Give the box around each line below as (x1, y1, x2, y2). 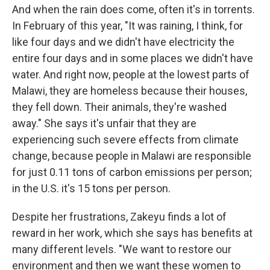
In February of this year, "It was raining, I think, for (12, 19, 243, 32)
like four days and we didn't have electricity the (12, 36, 234, 48)
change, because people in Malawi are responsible (12, 149, 251, 162)
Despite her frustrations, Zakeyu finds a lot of (12, 210, 227, 223)
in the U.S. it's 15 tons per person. (12, 182, 171, 195)
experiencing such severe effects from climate (12, 133, 239, 146)
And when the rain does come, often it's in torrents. (12, 3, 255, 16)
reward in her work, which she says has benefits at (12, 227, 253, 239)
